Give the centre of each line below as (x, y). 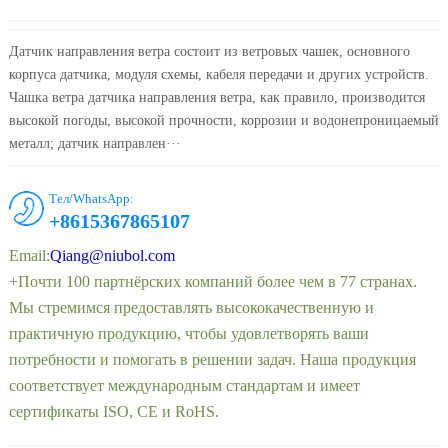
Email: (29, 255)
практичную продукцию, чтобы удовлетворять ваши (188, 333)
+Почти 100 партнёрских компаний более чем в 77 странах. (212, 281)
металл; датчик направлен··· (94, 143)
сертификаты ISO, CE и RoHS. (113, 411)
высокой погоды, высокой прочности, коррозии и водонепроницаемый (223, 120)
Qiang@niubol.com (112, 255)
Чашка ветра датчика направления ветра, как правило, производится (216, 97)
